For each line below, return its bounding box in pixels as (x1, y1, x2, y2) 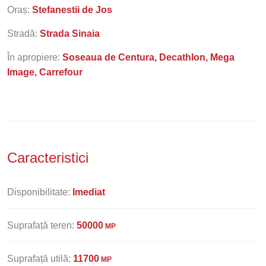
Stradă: (7, 28, 40, 39)
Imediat (72, 187, 105, 197)
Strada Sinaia (40, 28, 100, 39)
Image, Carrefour (7, 67, 83, 77)
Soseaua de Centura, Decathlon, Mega (62, 52, 235, 62)
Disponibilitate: (7, 187, 72, 197)
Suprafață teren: (7, 220, 77, 230)
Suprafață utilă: (7, 254, 73, 264)
